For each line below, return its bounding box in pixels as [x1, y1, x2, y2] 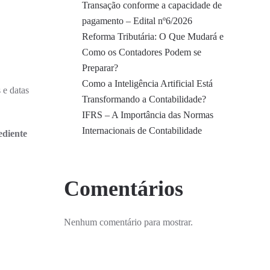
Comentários [64, 176, 183, 201]
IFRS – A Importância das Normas [82, 109, 213, 120]
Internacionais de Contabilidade [82, 125, 202, 136]
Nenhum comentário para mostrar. [64, 216, 193, 227]
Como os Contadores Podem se [82, 46, 201, 57]
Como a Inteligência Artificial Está [82, 78, 213, 89]
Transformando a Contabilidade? [82, 93, 206, 104]
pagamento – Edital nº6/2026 [82, 15, 192, 26]
